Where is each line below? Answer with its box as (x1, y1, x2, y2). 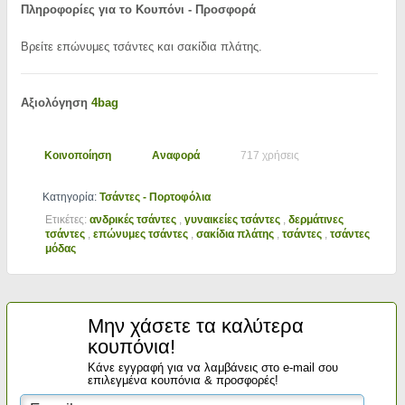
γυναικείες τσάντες (184, 213, 280, 226)
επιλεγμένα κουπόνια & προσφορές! (87, 373, 278, 387)
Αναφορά (151, 149, 200, 162)
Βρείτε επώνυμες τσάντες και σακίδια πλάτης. (20, 40, 262, 53)
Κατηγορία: (42, 191, 99, 203)
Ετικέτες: (44, 213, 89, 226)
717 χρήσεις (240, 149, 299, 162)
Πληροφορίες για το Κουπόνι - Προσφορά (20, 3, 256, 16)
